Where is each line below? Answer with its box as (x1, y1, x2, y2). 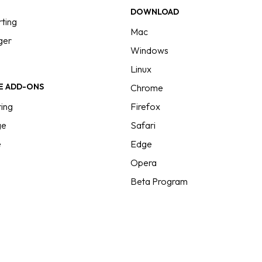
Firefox (130, 101, 160, 112)
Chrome (130, 82, 163, 94)
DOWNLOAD (130, 6, 179, 17)
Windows (130, 44, 168, 56)
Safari (130, 119, 156, 131)
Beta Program (130, 175, 188, 187)
